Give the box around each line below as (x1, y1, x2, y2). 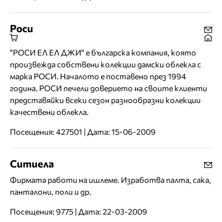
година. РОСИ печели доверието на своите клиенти (10, 83, 207, 93)
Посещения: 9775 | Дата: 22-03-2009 (10, 207, 147, 217)
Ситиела (10, 157, 54, 170)
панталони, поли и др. (10, 187, 91, 197)
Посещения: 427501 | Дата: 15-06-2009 (10, 127, 156, 137)
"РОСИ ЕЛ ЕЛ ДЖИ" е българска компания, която (10, 48, 196, 57)
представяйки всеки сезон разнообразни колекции (10, 95, 201, 105)
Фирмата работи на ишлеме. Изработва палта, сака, (10, 175, 211, 185)
